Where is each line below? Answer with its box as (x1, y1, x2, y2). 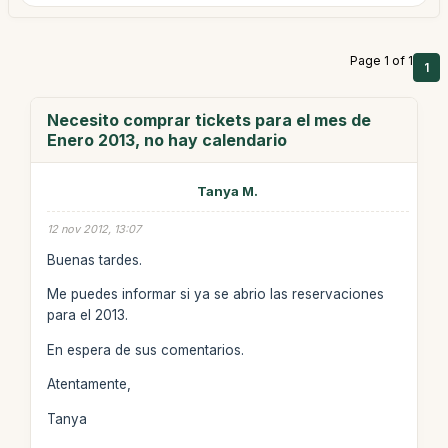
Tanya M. (197, 183, 259, 199)
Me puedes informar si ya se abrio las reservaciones (46, 286, 384, 302)
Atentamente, (46, 376, 131, 392)
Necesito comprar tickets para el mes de (46, 110, 371, 130)
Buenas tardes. (46, 251, 142, 268)
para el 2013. (46, 307, 128, 323)
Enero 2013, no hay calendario (46, 130, 287, 150)
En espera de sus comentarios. (46, 341, 244, 358)
